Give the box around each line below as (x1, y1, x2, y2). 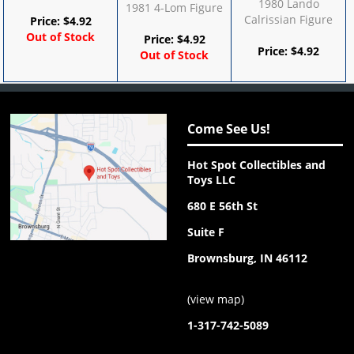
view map (190, 291, 242, 307)
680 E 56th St (187, 198, 258, 213)
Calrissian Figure (244, 11, 333, 27)
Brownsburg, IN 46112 (187, 250, 308, 265)
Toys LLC (187, 171, 236, 187)
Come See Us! (187, 119, 271, 137)
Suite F (187, 224, 225, 239)
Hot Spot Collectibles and (187, 156, 326, 172)
